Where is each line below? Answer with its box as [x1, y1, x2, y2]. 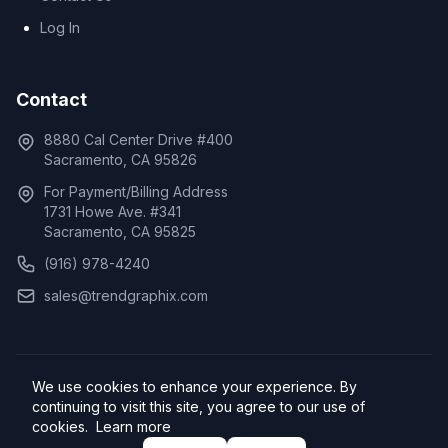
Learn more [96, 418, 171, 435]
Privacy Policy [74, 408, 168, 425]
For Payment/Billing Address [44, 183, 228, 200]
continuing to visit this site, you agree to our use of [32, 398, 365, 415]
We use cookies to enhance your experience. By [32, 378, 357, 395]
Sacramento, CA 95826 [44, 151, 197, 168]
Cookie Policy [167, 408, 260, 425]
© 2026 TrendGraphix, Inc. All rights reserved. [73, 388, 375, 405]
